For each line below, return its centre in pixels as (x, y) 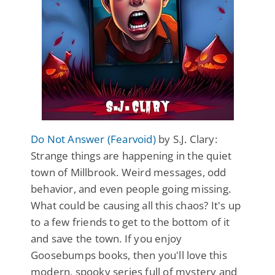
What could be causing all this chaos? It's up (136, 205)
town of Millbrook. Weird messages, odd (129, 172)
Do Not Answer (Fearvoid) (93, 139)
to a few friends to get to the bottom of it (130, 222)
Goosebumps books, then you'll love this (129, 255)
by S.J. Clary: (186, 139)
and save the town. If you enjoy (107, 238)
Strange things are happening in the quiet (131, 155)
